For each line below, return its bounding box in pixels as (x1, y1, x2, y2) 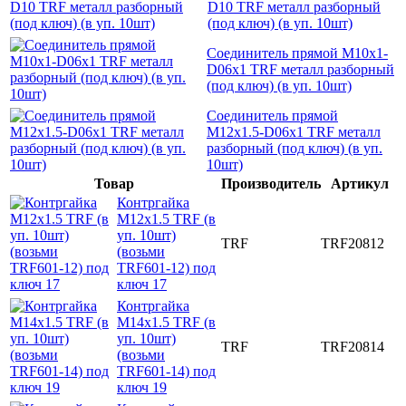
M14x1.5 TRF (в (117, 314, 216, 330)
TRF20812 (321, 235, 384, 251)
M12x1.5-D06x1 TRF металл (207, 123, 381, 140)
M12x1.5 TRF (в (117, 210, 216, 227)
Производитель (221, 175, 321, 191)
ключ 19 (117, 379, 167, 395)
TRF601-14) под (117, 362, 216, 379)
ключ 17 (117, 275, 167, 292)
